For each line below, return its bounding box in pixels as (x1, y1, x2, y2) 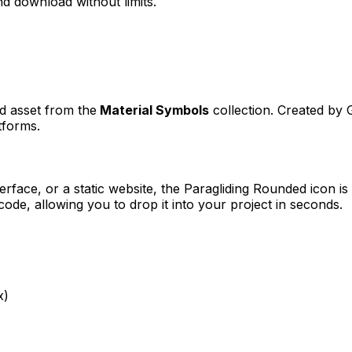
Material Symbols (100, 101, 209, 118)
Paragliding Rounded (184, 180, 306, 196)
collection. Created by (209, 101, 346, 118)
